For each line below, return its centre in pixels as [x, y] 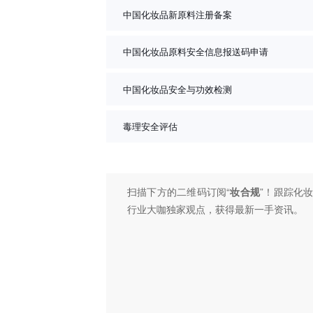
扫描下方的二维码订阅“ [179, 192]
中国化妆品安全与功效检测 [177, 89]
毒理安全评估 [150, 126]
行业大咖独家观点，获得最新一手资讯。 [215, 209]
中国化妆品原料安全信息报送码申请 [196, 52]
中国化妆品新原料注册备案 [177, 14]
